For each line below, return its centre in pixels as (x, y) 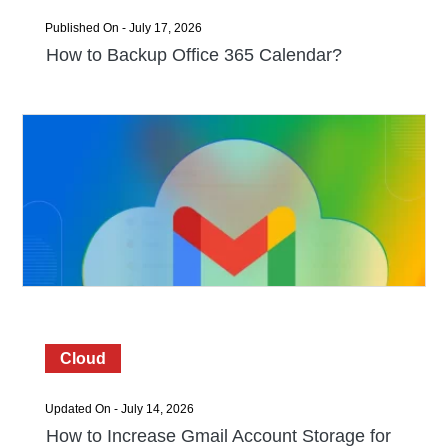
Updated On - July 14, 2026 (119, 409)
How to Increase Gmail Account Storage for (218, 436)
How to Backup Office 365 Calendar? (193, 55)
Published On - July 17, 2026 (123, 28)
